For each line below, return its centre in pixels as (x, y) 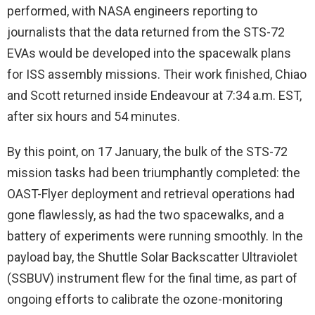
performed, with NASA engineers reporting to (132, 11)
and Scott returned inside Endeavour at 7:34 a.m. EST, (154, 95)
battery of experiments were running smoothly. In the (155, 236)
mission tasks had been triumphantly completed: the (154, 172)
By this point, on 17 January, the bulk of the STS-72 (147, 151)
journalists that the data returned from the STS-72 (146, 32)
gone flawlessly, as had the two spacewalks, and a (146, 214)
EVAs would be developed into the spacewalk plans (149, 53)
